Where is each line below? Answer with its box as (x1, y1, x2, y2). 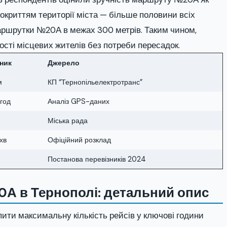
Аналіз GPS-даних (48, 97, 109, 106)
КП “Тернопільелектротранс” (48, 78, 142, 87)
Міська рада (48, 116, 88, 125)
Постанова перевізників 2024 (48, 155, 146, 164)
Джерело (48, 58, 80, 67)
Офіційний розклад (48, 135, 111, 144)
